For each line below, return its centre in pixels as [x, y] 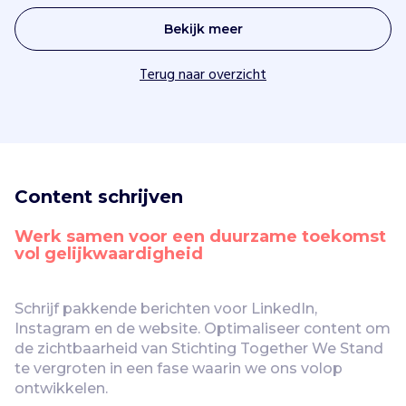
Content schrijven [99, 196]
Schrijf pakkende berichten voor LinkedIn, [166, 308]
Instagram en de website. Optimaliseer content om [203, 328]
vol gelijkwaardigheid [109, 253]
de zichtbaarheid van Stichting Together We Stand [199, 348]
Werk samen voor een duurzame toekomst [200, 236]
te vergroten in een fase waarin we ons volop [179, 368]
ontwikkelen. [61, 388]
